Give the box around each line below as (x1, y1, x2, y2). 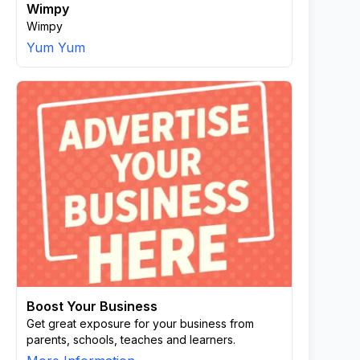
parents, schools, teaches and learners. (27, 333, 235, 346)
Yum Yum (27, 39, 85, 55)
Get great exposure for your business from (27, 317, 254, 330)
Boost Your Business (27, 298, 157, 314)
